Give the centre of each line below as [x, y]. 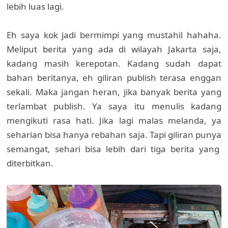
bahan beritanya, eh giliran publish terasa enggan [114, 78]
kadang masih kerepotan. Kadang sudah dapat [114, 64]
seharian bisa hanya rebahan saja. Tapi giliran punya [114, 135]
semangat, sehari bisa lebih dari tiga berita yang [114, 149]
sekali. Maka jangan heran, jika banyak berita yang [114, 92]
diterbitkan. [30, 163]
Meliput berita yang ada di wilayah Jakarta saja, [114, 49]
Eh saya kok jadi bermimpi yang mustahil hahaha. [114, 35]
